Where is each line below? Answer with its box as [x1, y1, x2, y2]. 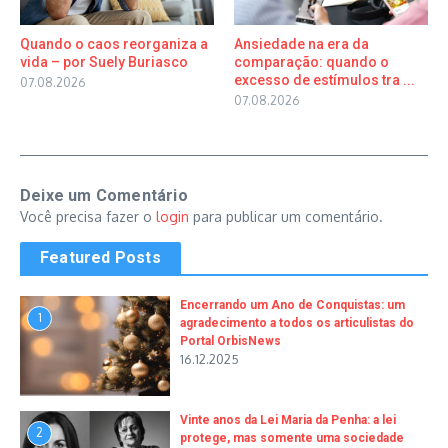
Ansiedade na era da [234, 35, 369, 52]
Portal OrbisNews [180, 333, 281, 348]
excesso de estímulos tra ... [234, 71, 415, 88]
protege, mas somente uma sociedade [180, 430, 404, 445]
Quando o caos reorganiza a [20, 35, 208, 52]
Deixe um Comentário [20, 185, 188, 205]
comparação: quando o [234, 53, 389, 70]
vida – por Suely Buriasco [20, 53, 188, 70]
